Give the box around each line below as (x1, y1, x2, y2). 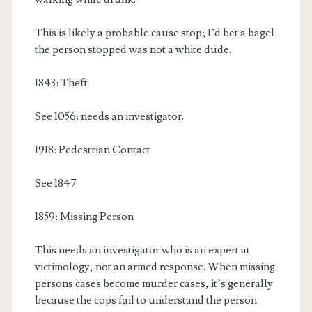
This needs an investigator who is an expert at (34, 243, 250, 258)
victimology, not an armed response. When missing (34, 260, 275, 274)
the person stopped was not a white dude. (34, 42, 231, 57)
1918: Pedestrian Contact (34, 143, 150, 157)
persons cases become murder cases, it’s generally (34, 276, 273, 291)
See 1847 (34, 176, 77, 191)
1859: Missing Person (34, 210, 134, 224)
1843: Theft (34, 76, 88, 91)
